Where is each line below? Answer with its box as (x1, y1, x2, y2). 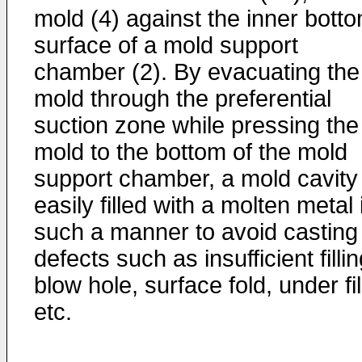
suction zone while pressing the (34, 112, 359, 138)
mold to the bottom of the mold (34, 139, 347, 165)
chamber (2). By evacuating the (34, 59, 360, 85)
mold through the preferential (34, 86, 331, 112)
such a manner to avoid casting (34, 219, 358, 245)
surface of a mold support (34, 32, 298, 58)
